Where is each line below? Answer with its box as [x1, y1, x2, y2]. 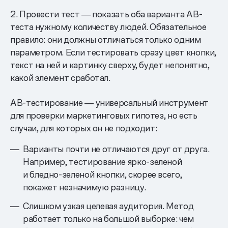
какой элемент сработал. [10, 72, 110, 84]
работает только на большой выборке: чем [23, 213, 194, 225]
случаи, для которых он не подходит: [10, 122, 157, 134]
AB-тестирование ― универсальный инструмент [10, 97, 209, 109]
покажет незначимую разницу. [23, 181, 146, 193]
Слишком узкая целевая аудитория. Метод [23, 200, 194, 212]
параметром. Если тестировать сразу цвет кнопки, [10, 46, 217, 59]
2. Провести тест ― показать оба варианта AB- [10, 8, 203, 20]
